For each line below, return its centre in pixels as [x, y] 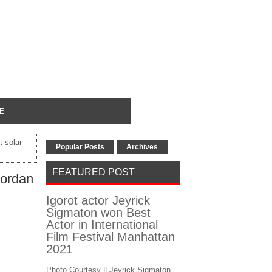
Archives [142, 147]
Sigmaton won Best [98, 212]
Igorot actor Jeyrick [98, 200]
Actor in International [102, 225]
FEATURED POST [93, 172]
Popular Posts [80, 147]
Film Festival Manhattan [110, 237]
